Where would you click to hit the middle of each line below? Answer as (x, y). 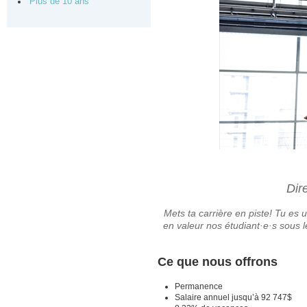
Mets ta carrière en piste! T (222, 213)
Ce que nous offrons (218, 261)
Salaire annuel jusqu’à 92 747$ (233, 297)
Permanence (199, 286)
